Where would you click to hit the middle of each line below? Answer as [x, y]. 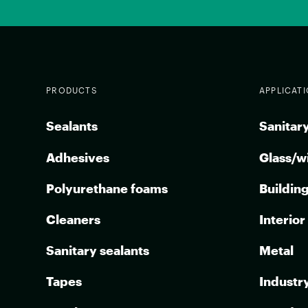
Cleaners [74, 219]
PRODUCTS [72, 90]
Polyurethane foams [107, 188]
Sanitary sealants [98, 250]
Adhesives [78, 157]
